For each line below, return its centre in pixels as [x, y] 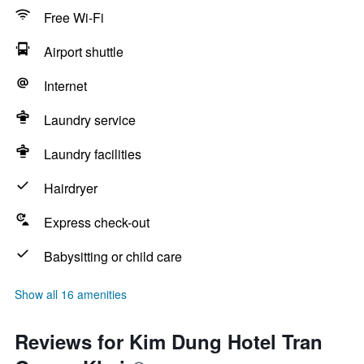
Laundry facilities [93, 154]
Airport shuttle [84, 52]
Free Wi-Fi [74, 17]
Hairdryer [71, 188]
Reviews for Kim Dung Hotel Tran [169, 341]
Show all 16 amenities [71, 294]
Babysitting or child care [113, 256]
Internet [65, 86]
